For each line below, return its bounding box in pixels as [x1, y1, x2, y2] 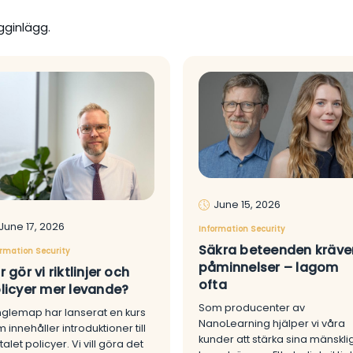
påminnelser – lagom [198, 258, 339, 277]
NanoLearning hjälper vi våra [198, 317, 345, 331]
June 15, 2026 [213, 198, 281, 212]
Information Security [198, 224, 285, 235]
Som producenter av [198, 301, 305, 315]
